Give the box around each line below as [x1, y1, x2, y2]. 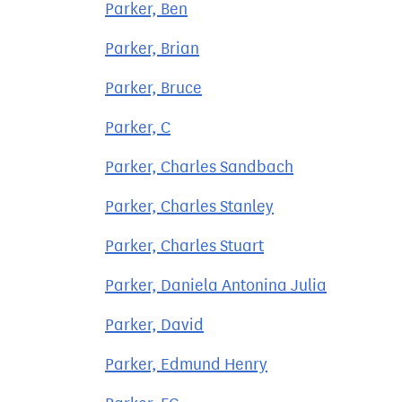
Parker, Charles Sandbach [105, 157, 293, 177]
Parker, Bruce [105, 78, 202, 98]
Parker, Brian [105, 39, 199, 58]
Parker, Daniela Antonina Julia [105, 275, 327, 295]
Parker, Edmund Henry [105, 354, 267, 374]
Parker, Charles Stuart [105, 236, 264, 256]
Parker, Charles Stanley [105, 197, 274, 216]
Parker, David [105, 315, 204, 335]
